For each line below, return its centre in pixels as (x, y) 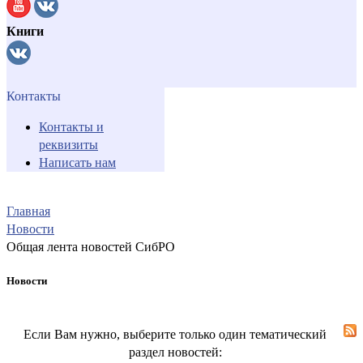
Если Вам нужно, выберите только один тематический (175, 334)
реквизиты (68, 144)
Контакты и (71, 126)
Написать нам (77, 162)
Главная (28, 211)
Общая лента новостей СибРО (91, 246)
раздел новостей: (175, 352)
